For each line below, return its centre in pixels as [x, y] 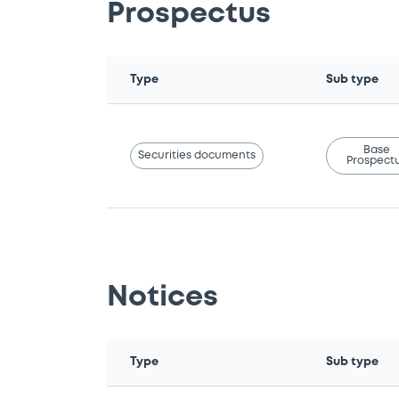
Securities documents [197, 155]
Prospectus [189, 15]
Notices [163, 297]
